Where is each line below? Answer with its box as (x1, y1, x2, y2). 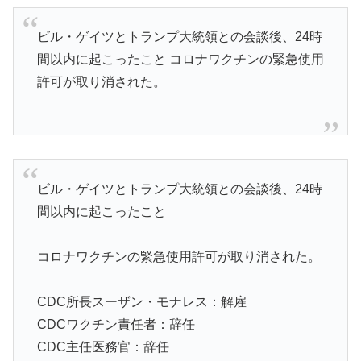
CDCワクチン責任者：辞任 (36, 317, 195, 331)
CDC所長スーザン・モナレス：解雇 (36, 294, 247, 309)
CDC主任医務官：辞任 (36, 339, 169, 354)
